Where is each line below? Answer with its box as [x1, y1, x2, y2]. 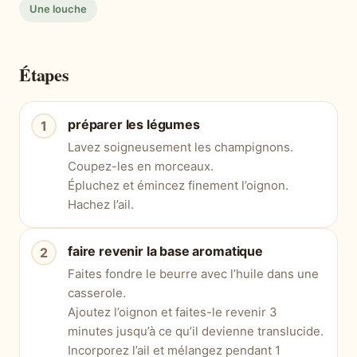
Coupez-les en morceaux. [68, 159, 214, 175]
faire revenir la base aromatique [68, 243, 263, 260]
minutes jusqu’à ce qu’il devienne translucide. [68, 324, 324, 339]
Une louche [29, 2, 87, 16]
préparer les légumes [68, 116, 200, 133]
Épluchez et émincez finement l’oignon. [68, 178, 288, 194]
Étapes [19, 61, 69, 88]
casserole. [68, 285, 126, 301]
